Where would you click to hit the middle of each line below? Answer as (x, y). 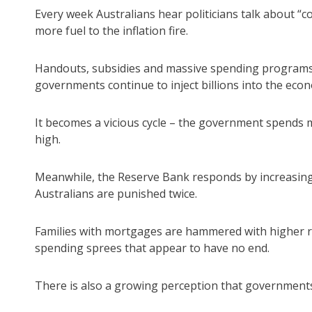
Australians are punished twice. (116, 194)
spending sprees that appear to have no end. (152, 248)
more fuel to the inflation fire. (111, 31)
